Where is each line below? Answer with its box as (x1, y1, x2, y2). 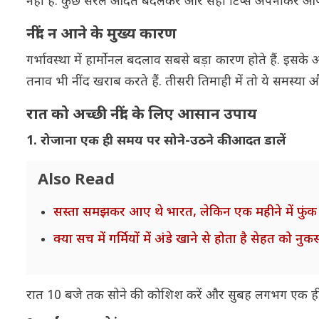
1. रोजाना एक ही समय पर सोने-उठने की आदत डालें (26, 132, 286, 150)
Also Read (38, 169, 115, 191)
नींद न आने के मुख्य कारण (26, 24, 177, 45)
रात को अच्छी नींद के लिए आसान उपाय (26, 105, 257, 125)
